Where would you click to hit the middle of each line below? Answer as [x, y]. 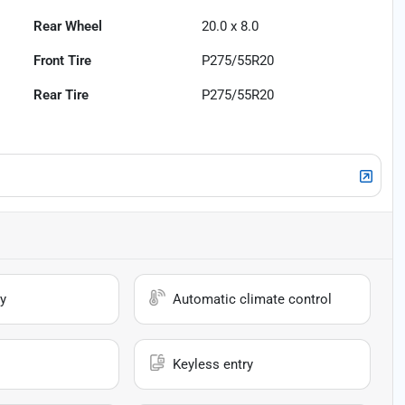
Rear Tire [61, 95]
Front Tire [63, 61]
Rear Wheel [68, 27]
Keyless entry [213, 365]
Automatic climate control [253, 300]
